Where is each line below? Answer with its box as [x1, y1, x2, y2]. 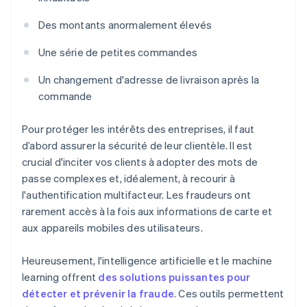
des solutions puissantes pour [98, 270, 251, 284]
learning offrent [22, 270, 99, 284]
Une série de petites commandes [38, 45, 197, 60]
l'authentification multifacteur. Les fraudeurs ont [22, 188, 251, 202]
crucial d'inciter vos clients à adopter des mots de [22, 155, 258, 169]
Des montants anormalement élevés [38, 18, 212, 32]
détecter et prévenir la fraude [22, 286, 174, 301]
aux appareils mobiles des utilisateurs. [22, 221, 203, 235]
